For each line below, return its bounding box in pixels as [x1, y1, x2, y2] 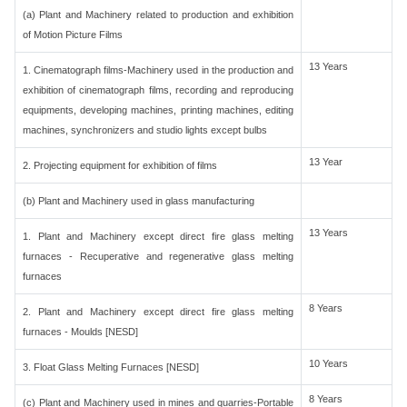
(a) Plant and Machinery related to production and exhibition [23, 9, 293, 20]
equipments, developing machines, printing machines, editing [23, 104, 293, 115]
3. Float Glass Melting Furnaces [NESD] [23, 362, 199, 372]
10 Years [309, 358, 348, 369]
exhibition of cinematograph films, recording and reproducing [23, 84, 293, 95]
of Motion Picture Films [23, 29, 123, 40]
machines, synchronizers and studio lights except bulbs [23, 124, 267, 135]
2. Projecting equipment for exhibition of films [23, 160, 217, 171]
